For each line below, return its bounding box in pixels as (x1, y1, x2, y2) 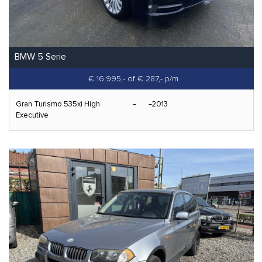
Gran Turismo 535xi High (16, 99, 100, 109)
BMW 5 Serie (15, 50, 66, 63)
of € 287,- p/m (127, 73, 178, 84)
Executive (16, 110, 49, 120)
